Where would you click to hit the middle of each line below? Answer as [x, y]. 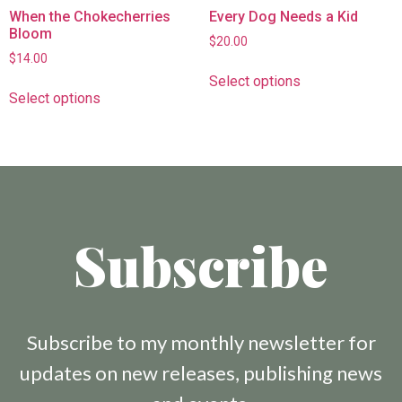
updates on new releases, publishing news [201, 373]
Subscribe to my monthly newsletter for [201, 343]
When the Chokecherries [90, 16]
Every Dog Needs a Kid [283, 16]
